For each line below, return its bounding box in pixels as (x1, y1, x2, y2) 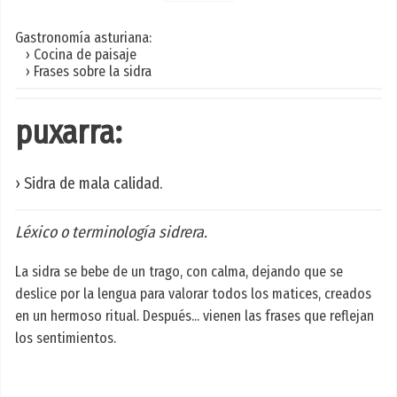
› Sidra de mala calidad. (15, 174, 162, 194)
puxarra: (15, 113, 122, 153)
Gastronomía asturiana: (15, 28, 152, 46)
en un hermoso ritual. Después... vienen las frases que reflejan (15, 307, 374, 325)
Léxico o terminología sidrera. (15, 222, 207, 243)
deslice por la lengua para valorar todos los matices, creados (15, 285, 371, 303)
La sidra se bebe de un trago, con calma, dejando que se (15, 263, 343, 281)
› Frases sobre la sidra (15, 62, 152, 80)
